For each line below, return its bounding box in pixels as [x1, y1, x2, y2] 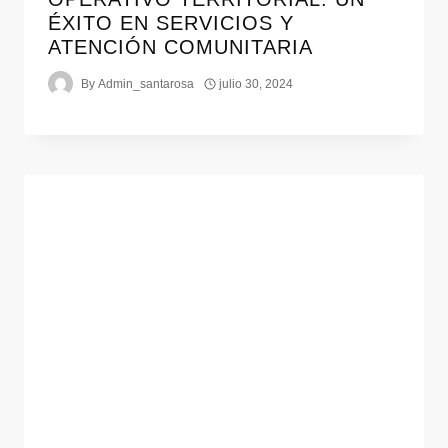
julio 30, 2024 [219, 76, 294, 91]
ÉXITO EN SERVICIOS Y [48, 12, 294, 35]
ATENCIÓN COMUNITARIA [48, 36, 313, 59]
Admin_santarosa [98, 76, 195, 91]
